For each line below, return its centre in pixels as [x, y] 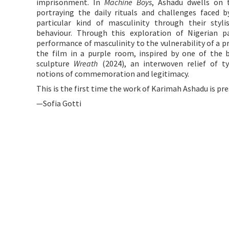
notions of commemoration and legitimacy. [113, 74]
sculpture [55, 63]
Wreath [86, 63]
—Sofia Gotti [59, 103]
